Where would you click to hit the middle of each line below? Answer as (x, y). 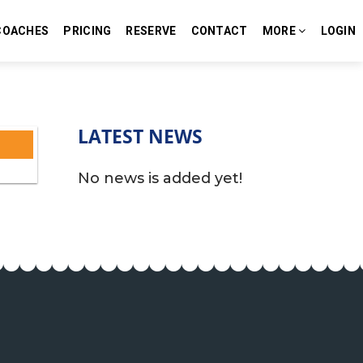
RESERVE (151, 31)
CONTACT (219, 31)
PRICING (88, 31)
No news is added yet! (160, 178)
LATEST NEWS (140, 136)
